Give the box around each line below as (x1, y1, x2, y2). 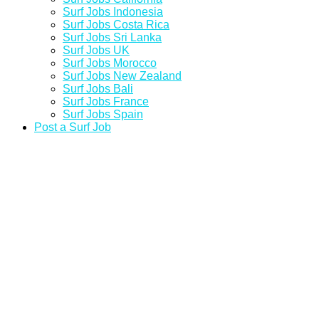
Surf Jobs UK (63, 44, 130, 56)
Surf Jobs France (63, 95, 149, 108)
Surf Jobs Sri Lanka (63, 31, 162, 43)
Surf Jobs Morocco (63, 57, 157, 69)
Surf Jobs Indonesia (63, 6, 163, 18)
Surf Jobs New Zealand (63, 70, 182, 82)
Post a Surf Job (34, 121, 111, 133)
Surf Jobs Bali (63, 83, 133, 95)
